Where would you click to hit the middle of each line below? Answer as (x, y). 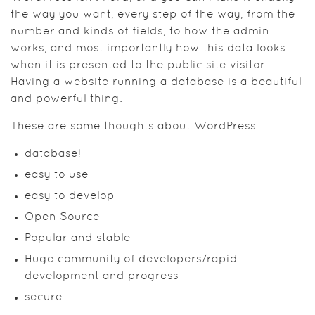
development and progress (102, 276)
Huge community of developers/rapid (131, 259)
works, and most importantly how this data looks (148, 48)
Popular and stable (78, 238)
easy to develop (70, 196)
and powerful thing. (66, 99)
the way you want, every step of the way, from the (153, 14)
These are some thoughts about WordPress (133, 126)
